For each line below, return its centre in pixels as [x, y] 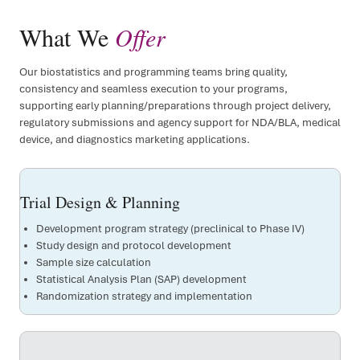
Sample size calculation [94, 263]
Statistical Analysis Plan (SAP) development [141, 280]
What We [67, 37]
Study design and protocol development [134, 246]
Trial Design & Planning [103, 202]
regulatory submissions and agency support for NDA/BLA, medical [180, 123]
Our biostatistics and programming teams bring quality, [153, 72]
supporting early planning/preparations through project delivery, [175, 106]
